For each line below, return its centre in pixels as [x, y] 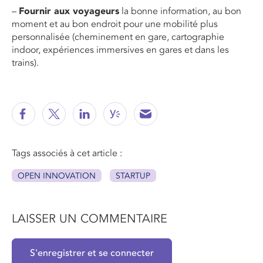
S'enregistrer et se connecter [92, 253]
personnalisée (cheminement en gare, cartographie [118, 37]
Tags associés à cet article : [67, 154]
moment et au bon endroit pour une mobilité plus [115, 24]
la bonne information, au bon [180, 11]
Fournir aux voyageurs [69, 11]
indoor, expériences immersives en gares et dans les [120, 50]
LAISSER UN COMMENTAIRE [90, 219]
